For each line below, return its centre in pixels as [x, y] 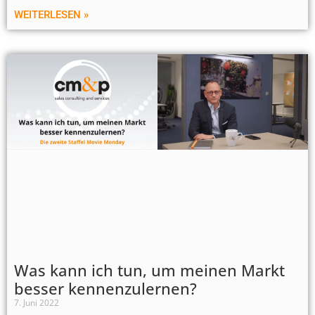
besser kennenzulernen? [105, 289]
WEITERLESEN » [51, 15]
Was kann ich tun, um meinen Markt [149, 270]
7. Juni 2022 [37, 303]
